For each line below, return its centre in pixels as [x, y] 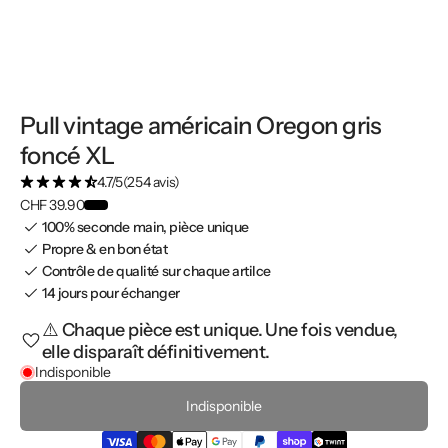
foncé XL [67, 156]
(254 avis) [151, 182]
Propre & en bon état [105, 249]
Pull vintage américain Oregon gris [201, 126]
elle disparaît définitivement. [156, 352]
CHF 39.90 [52, 204]
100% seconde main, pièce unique [145, 227]
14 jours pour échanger [111, 293]
